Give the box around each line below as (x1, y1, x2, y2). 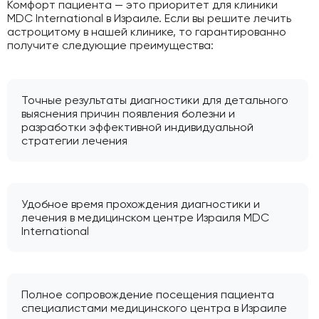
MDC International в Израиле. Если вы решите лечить (7, 11, 291, 25)
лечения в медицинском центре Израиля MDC (21, 210, 269, 224)
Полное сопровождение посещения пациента (21, 287, 274, 301)
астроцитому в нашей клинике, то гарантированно (7, 24, 286, 38)
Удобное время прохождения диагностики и (21, 197, 260, 211)
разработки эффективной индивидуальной (21, 120, 253, 134)
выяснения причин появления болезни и (21, 106, 235, 120)
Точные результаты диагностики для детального (21, 93, 288, 107)
